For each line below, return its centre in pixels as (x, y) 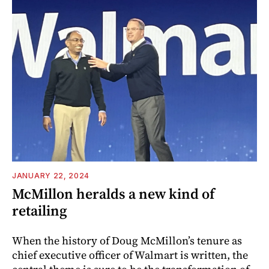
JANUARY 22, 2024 (51, 175)
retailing (40, 210)
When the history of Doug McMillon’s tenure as (127, 240)
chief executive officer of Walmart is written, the (130, 255)
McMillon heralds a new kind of (113, 193)
